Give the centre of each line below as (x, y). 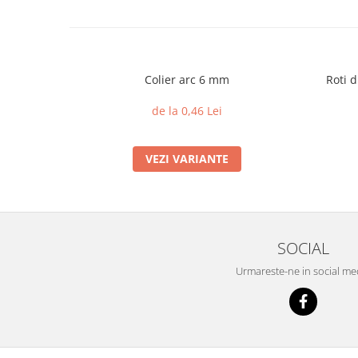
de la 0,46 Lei (187, 111)
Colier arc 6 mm (187, 80)
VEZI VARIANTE (187, 159)
